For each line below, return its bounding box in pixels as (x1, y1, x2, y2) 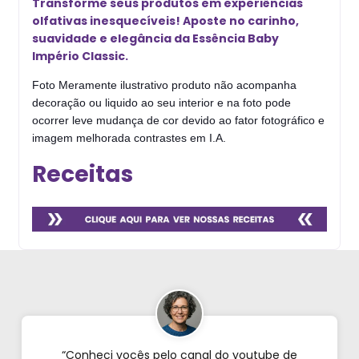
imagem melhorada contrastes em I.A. (32, 131, 226, 145)
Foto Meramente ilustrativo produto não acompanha (32, 79, 296, 92)
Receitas (32, 159, 133, 191)
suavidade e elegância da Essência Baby (32, 30, 279, 47)
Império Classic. (32, 48, 128, 65)
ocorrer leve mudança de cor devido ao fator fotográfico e (32, 114, 325, 127)
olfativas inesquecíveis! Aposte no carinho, (32, 13, 299, 30)
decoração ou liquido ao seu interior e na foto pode (32, 96, 291, 110)
